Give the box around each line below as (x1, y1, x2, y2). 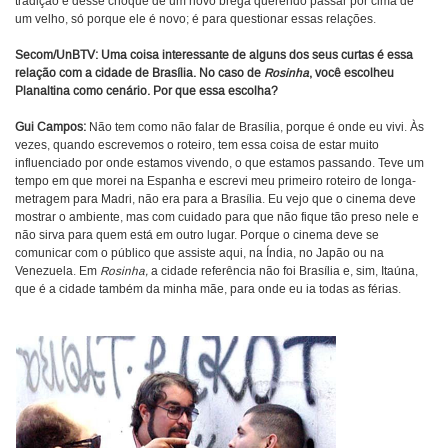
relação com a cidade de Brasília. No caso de (15, 66, 264, 82)
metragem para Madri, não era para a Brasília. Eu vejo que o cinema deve (15, 192, 416, 208)
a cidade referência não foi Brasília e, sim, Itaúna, (148, 264, 418, 280)
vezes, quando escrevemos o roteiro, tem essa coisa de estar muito (15, 138, 379, 154)
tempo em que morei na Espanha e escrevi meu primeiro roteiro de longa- (15, 174, 416, 190)
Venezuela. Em (15, 264, 100, 280)
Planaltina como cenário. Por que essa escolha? (15, 84, 278, 100)
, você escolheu (309, 66, 394, 82)
